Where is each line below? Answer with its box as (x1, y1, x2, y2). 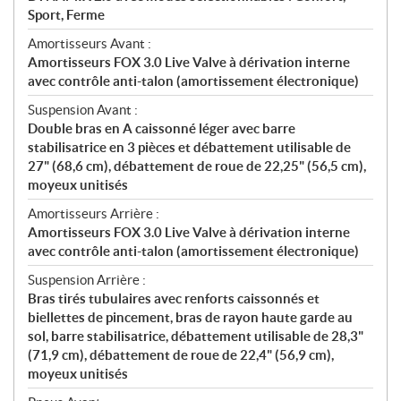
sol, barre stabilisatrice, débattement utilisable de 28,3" (28, 328, 363, 344)
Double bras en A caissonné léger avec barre (28, 120, 295, 136)
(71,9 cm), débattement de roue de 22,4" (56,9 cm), (28, 346, 334, 363)
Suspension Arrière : (28, 271, 146, 287)
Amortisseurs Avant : (28, 35, 151, 51)
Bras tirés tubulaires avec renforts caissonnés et (28, 290, 320, 306)
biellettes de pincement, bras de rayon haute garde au (28, 309, 353, 325)
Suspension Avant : (28, 101, 138, 117)
